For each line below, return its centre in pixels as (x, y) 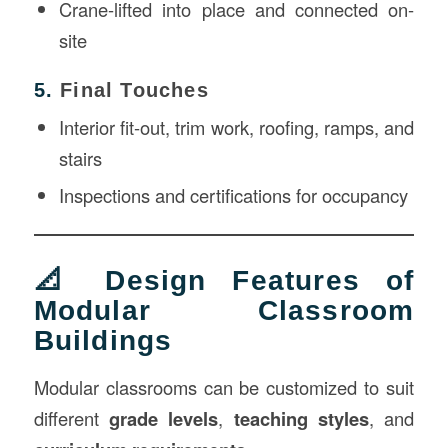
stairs (80, 158)
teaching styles (301, 418)
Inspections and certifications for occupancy (233, 195)
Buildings (103, 341)
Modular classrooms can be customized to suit (224, 386)
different (71, 417)
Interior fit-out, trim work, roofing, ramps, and (236, 127)
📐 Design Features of (224, 281)
